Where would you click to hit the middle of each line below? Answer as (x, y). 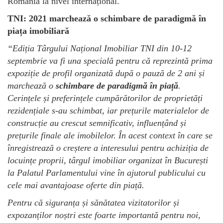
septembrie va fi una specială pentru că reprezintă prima (110, 60)
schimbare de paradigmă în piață (117, 85)
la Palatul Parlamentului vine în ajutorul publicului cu (107, 172)
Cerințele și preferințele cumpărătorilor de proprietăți (105, 98)
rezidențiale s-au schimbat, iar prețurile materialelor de (108, 110)
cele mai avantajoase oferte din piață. (76, 185)
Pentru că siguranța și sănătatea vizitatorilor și (93, 202)
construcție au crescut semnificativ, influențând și (97, 123)
